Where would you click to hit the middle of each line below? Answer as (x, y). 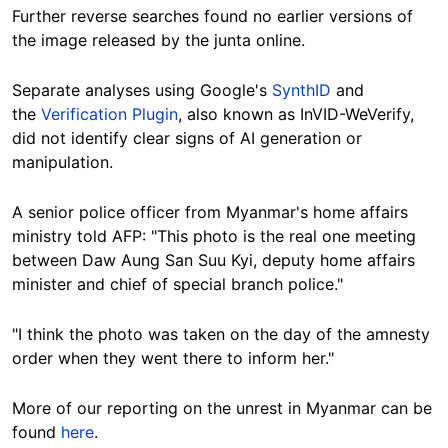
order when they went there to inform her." (173, 358)
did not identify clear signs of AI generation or (187, 138)
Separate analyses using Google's (142, 90)
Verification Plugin (109, 114)
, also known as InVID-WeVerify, (296, 114)
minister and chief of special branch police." (177, 284)
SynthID (301, 90)
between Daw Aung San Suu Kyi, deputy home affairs (213, 260)
